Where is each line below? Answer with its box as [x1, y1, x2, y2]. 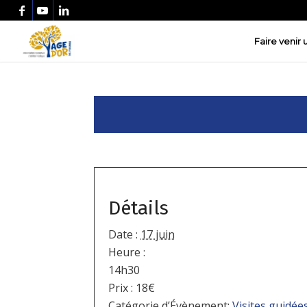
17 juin [140, 227, 175, 242]
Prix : [108, 280, 134, 295]
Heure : [108, 245, 146, 260]
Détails [108, 197, 169, 219]
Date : [108, 227, 138, 242]
